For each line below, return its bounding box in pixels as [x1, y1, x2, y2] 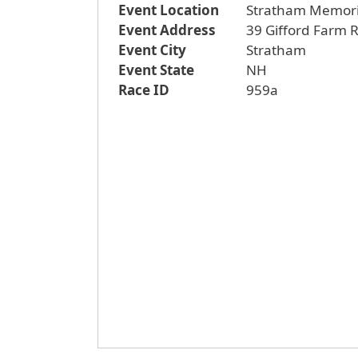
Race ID [118, 81, 169, 100]
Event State [118, 61, 194, 80]
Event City [118, 41, 186, 60]
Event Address [118, 21, 216, 40]
